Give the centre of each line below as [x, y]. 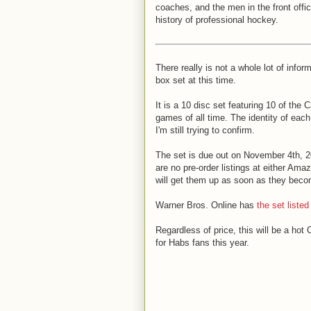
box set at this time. [196, 80]
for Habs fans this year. [202, 243]
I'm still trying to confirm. [205, 130]
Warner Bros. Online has [206, 205]
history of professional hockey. [217, 20]
